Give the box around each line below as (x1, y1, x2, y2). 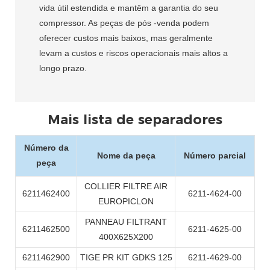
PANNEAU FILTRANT (85, 217, 167, 227)
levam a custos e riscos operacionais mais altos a (39, 48, 228, 58)
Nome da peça (96, 151, 155, 161)
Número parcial (184, 151, 246, 161)
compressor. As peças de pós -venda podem (39, 18, 209, 28)
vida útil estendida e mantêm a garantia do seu (39, 3, 218, 13)
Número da (24, 143, 69, 153)
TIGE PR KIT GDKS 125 (80, 253, 172, 263)
